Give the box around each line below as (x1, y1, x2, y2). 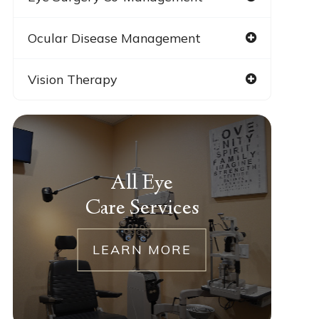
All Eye (110, 169, 174, 199)
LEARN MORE (92, 241, 192, 258)
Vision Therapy (27, 70, 117, 87)
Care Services (84, 194, 199, 224)
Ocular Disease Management (27, 29, 201, 46)
